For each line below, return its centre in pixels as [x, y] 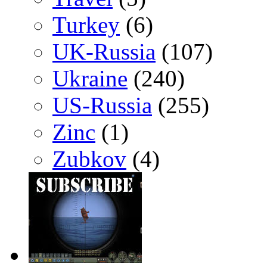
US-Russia [102, 105]
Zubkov [89, 159]
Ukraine [90, 79]
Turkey [86, 25]
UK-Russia [104, 52]
